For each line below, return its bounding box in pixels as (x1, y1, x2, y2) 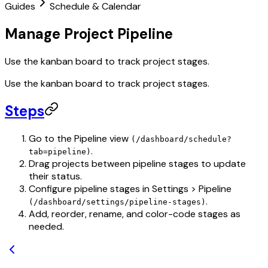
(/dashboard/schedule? (131, 134, 232, 144)
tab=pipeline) (29, 147, 91, 156)
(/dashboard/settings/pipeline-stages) (29, 197, 206, 206)
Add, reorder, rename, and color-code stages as (29, 207, 240, 220)
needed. (29, 220, 64, 233)
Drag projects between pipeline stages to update (29, 157, 246, 170)
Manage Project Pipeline (5, 24, 173, 43)
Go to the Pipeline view (29, 132, 131, 145)
